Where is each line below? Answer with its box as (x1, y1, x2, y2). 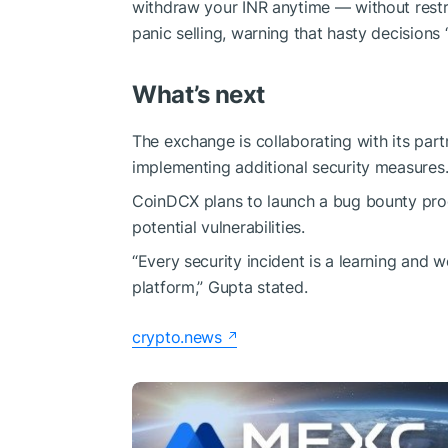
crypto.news (132, 327, 222, 348)
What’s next (132, 80, 265, 110)
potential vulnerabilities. (132, 217, 305, 238)
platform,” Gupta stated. (132, 277, 308, 298)
